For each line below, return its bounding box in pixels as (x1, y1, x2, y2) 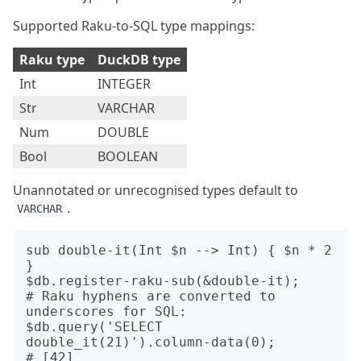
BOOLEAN (98, 147, 158, 165)
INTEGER (98, 75, 151, 93)
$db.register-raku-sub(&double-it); (26, 273, 300, 288)
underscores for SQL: (26, 304, 187, 319)
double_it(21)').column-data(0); (26, 334, 276, 350)
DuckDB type (98, 51, 180, 68)
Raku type (19, 51, 85, 68)
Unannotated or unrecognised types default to (13, 181, 298, 199)
